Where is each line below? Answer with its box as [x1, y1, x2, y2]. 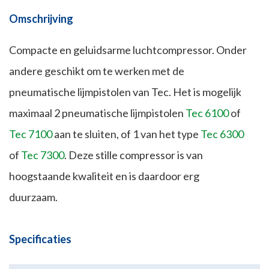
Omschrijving [9, 12, 73, 26]
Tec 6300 [201, 127, 244, 141]
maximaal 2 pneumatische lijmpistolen [9, 106, 186, 120]
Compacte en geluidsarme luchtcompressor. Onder [9, 43, 247, 57]
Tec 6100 [186, 106, 229, 120]
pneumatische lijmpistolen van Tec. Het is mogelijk [9, 85, 241, 99]
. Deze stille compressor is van [64, 148, 203, 162]
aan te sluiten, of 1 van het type [52, 127, 201, 141]
